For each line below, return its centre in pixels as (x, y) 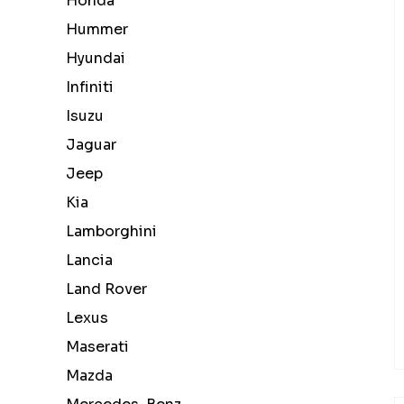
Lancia (86, 260)
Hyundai (92, 58)
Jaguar (87, 145)
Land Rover (103, 289)
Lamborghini (108, 231)
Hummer (93, 29)
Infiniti (86, 87)
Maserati (94, 347)
